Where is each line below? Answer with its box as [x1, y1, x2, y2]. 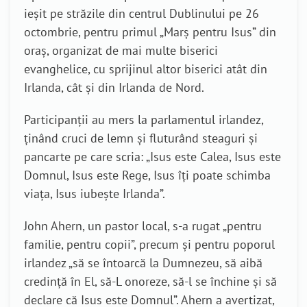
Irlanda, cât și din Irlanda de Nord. [24, 79, 204, 95]
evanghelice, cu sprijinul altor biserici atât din [24, 61, 267, 77]
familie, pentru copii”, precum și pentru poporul [24, 236, 275, 252]
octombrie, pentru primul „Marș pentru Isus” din [24, 24, 276, 40]
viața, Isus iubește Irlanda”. [24, 186, 165, 201]
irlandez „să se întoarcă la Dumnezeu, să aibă [24, 255, 262, 271]
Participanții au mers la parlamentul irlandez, [24, 112, 263, 127]
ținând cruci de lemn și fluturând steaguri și [24, 130, 258, 146]
